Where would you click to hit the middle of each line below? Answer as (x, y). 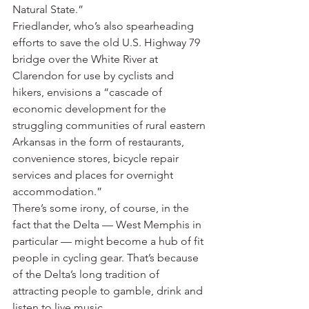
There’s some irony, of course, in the (102, 208)
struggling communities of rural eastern (110, 125)
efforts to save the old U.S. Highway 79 (108, 42)
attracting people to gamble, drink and (109, 291)
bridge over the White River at (87, 59)
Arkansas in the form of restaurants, (100, 142)
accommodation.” (57, 191)
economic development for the (91, 109)
